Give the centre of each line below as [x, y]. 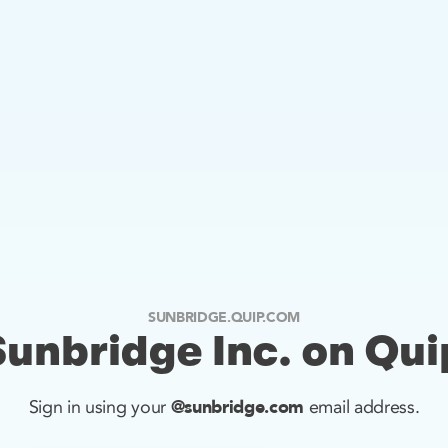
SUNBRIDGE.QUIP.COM [224, 317]
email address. [362, 407]
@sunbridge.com [237, 407]
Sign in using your [99, 407]
